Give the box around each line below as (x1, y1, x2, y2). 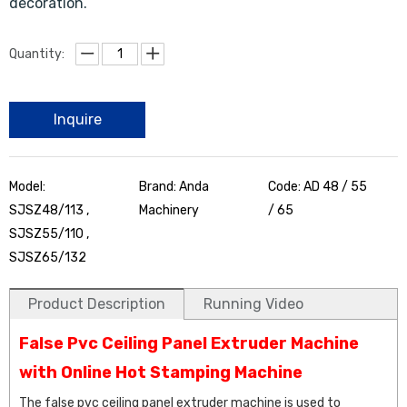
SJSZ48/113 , (9, 203, 89, 219)
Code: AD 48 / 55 (268, 179, 368, 195)
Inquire (53, 111, 102, 129)
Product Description (28, 295, 165, 313)
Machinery (138, 203, 199, 219)
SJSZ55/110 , (9, 226, 89, 243)
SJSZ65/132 (9, 250, 86, 266)
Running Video (203, 295, 303, 313)
